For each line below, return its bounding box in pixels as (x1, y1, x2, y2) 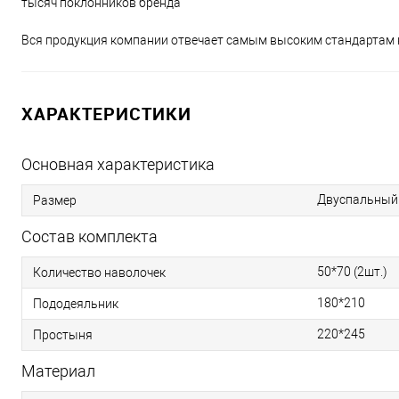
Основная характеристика (21, 155, 215, 174)
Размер (33, 192, 77, 208)
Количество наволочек (33, 265, 166, 280)
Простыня (33, 327, 93, 342)
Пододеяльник (33, 296, 118, 311)
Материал (21, 362, 95, 380)
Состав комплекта (21, 227, 158, 246)
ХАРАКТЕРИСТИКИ (21, 102, 191, 126)
